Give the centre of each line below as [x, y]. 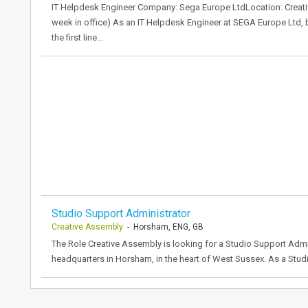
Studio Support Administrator [121, 213]
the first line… [77, 37]
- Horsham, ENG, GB [163, 227]
